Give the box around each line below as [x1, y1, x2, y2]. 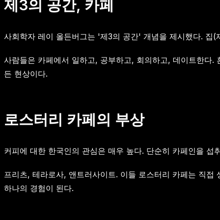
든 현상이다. [4, 68, 48, 79]
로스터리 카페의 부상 [4, 110, 144, 128]
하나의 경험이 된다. [4, 183, 74, 193]
